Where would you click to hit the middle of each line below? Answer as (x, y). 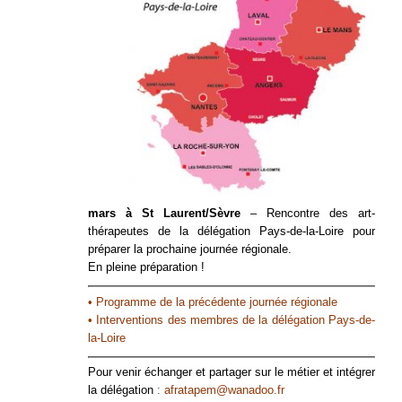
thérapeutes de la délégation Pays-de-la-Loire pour (232, 232)
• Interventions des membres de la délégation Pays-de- (232, 319)
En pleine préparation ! (146, 267)
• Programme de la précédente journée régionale (213, 301)
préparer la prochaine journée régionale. (190, 249)
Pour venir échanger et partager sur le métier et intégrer (232, 372)
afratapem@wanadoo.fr (224, 390)
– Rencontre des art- (308, 214)
